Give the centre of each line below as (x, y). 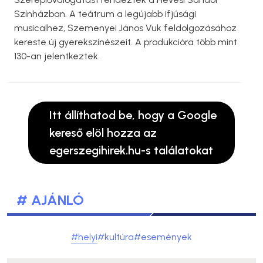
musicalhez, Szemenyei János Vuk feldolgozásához (125, 28)
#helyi (84, 237)
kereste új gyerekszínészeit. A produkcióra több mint (126, 42)
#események (163, 237)
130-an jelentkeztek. (57, 56)
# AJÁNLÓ (50, 200)
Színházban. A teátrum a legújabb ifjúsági (105, 14)
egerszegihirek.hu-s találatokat (131, 151)
